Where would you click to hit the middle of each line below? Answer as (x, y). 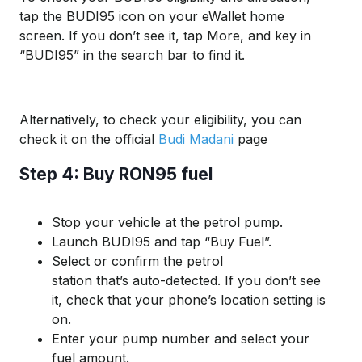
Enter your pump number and (146, 338)
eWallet (224, 16)
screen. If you (64, 35)
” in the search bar (133, 55)
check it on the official (89, 139)
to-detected (183, 280)
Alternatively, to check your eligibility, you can (160, 119)
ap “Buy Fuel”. (228, 241)
